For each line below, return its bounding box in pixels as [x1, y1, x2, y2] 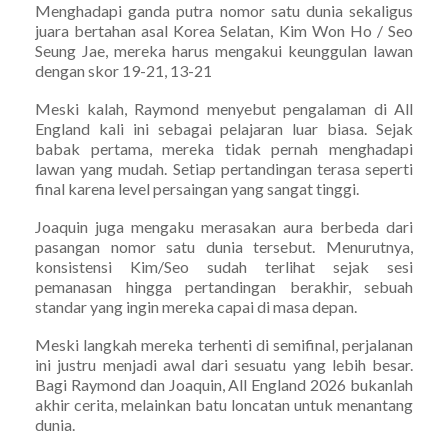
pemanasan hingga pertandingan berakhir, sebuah [35, 276, 413, 296]
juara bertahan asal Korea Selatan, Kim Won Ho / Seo [35, 20, 413, 40]
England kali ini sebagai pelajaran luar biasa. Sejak [35, 118, 413, 138]
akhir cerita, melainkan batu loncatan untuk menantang [35, 394, 413, 414]
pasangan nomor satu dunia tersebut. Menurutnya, [35, 236, 413, 256]
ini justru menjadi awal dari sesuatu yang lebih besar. [35, 354, 413, 374]
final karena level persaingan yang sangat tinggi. [35, 178, 359, 198]
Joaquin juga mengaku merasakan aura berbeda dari [35, 216, 413, 236]
